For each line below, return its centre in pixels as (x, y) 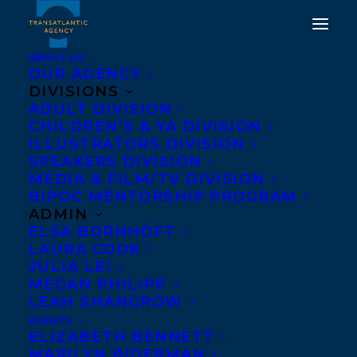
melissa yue (178, 166)
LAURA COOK (85, 249)
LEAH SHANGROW (106, 302)
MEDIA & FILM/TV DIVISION (147, 179)
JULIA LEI (70, 267)
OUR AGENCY (85, 74)
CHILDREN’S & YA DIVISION (145, 127)
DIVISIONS (74, 92)
